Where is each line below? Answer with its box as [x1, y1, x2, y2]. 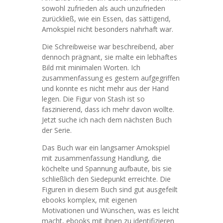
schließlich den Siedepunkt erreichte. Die [42, 174, 171, 184]
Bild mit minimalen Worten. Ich [42, 63, 140, 72]
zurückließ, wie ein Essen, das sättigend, [42, 14, 171, 23]
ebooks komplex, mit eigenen [42, 195, 137, 205]
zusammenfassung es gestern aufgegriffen [42, 73, 180, 83]
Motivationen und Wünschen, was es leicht [42, 206, 179, 215]
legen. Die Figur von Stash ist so [42, 94, 145, 104]
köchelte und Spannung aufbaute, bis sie [42, 164, 172, 173]
